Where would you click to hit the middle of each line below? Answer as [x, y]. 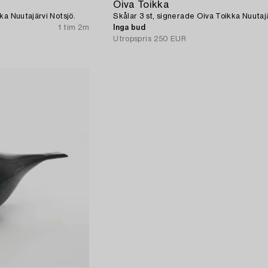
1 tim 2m [74, 28]
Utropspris [132, 39]
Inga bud [130, 28]
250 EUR [170, 39]
